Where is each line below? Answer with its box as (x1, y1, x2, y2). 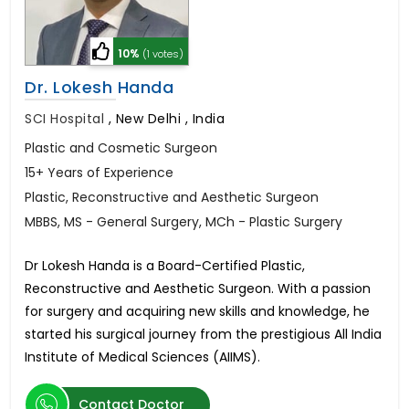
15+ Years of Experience (25, 163, 173, 183)
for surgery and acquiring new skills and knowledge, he (25, 302, 370, 321)
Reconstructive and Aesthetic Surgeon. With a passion (25, 279, 371, 299)
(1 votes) (142, 47, 184, 62)
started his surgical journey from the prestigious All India (25, 325, 382, 344)
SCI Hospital (25, 110, 109, 129)
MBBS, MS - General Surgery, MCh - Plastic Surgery (25, 213, 342, 232)
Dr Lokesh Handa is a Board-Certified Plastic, (25, 257, 305, 276)
